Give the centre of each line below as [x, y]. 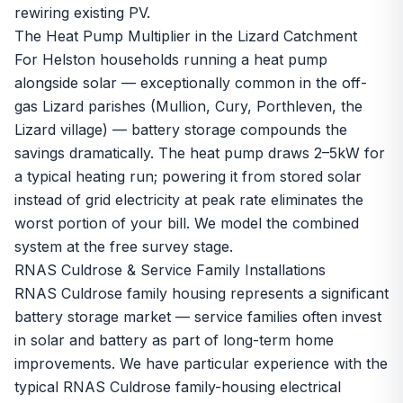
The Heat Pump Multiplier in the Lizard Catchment [186, 36]
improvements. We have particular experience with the [201, 363]
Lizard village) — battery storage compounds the [181, 130]
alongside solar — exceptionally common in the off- [191, 83]
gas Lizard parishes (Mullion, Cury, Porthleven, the [188, 106]
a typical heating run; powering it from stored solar [188, 176]
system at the [62, 246]
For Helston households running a [134, 59]
